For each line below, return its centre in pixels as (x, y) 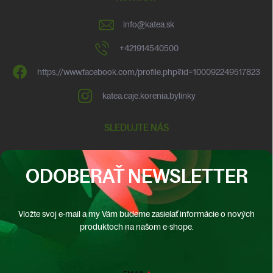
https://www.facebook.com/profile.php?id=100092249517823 (149, 72)
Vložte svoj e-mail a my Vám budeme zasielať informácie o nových (136, 214)
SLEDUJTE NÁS (136, 128)
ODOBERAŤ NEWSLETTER (136, 176)
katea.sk (160, 25)
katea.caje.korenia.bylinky (149, 96)
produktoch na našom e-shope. (136, 227)
